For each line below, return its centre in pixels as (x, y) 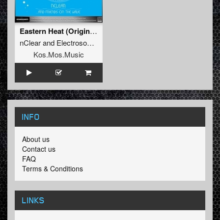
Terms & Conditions (53, 169)
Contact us (39, 149)
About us (36, 139)
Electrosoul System (72, 43)
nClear (30, 43)
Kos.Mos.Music (59, 55)
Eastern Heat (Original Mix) (94, 31)
